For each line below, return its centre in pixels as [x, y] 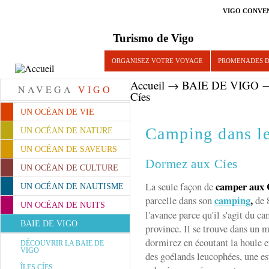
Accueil [147, 85]
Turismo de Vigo [153, 38]
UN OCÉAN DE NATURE [67, 131]
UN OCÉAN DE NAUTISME [72, 186]
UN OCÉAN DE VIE [57, 112]
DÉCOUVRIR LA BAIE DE [62, 243]
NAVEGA [48, 89]
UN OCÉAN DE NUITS [63, 205]
